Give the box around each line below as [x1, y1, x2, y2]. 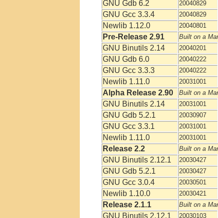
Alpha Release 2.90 [103, 89, 173, 97]
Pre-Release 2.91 [103, 33, 164, 41]
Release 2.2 [103, 145, 145, 153]
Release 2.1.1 [103, 200, 151, 209]
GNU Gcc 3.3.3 [103, 66, 155, 74]
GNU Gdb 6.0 [103, 55, 149, 63]
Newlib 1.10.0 [103, 189, 150, 198]
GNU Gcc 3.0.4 [103, 178, 155, 186]
